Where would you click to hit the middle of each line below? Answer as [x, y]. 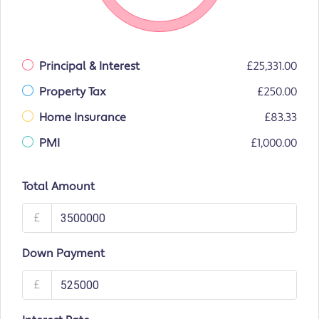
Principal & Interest [89, 67]
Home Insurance [83, 118]
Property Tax [73, 92]
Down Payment [63, 254]
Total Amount [58, 187]
